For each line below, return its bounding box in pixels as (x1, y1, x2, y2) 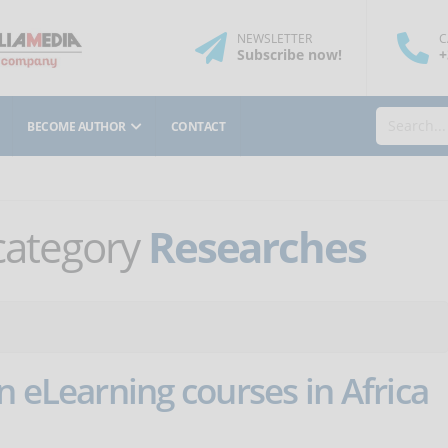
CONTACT (170, 117, 226, 135)
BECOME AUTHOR (27, 117, 126, 135)
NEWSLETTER (236, 30, 312, 47)
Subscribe (236, 45, 304, 64)
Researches (147, 219, 366, 275)
